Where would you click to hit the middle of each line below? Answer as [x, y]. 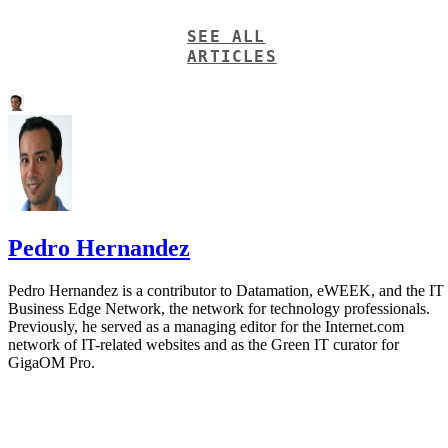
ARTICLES [232, 56]
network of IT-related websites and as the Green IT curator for [203, 344]
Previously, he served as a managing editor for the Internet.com [206, 326]
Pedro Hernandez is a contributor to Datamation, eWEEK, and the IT [226, 290]
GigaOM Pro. [51, 362]
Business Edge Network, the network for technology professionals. [219, 308]
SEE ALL [226, 36]
